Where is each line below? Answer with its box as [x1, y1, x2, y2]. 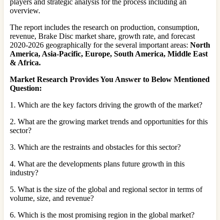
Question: [10, 84, 42, 93]
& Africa [10, 58, 39, 67]
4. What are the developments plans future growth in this [10, 160, 185, 168]
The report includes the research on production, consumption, [10, 23, 199, 32]
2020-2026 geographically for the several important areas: [10, 41, 190, 50]
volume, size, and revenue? [10, 194, 94, 203]
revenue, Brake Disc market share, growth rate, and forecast [10, 32, 197, 41]
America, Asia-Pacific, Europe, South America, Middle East [10, 50, 208, 58]
